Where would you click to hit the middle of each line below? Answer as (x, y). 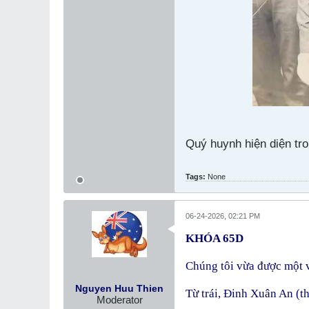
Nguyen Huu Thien (119, 289)
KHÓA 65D (215, 239)
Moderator (119, 300)
